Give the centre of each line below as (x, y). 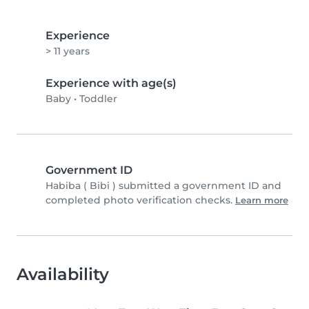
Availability (63, 275)
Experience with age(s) (111, 83)
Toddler (98, 99)
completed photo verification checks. (140, 200)
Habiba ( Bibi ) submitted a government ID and (163, 186)
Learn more (262, 201)
